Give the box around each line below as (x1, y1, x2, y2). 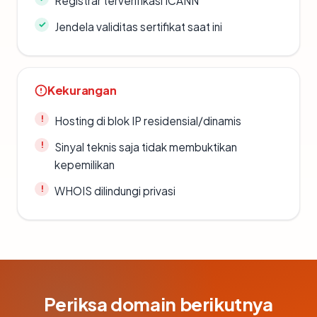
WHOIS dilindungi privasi (54, 183, 175, 197)
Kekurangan (47, 82, 117, 98)
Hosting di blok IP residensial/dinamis (54, 113, 241, 127)
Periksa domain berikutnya (44, 292, 273, 316)
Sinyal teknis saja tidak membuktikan (54, 139, 237, 154)
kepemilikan (54, 157, 115, 171)
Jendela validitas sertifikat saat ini (54, 19, 222, 33)
